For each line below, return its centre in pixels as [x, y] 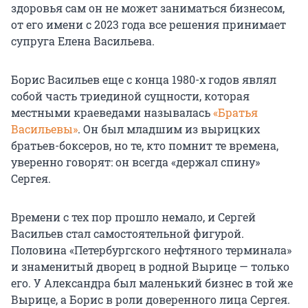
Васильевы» [44, 129]
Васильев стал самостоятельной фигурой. [128, 233]
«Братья [235, 112]
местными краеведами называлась [112, 112]
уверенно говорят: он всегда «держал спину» [135, 162]
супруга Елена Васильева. [83, 41]
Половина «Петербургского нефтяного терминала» [151, 250]
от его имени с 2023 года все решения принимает [148, 24]
